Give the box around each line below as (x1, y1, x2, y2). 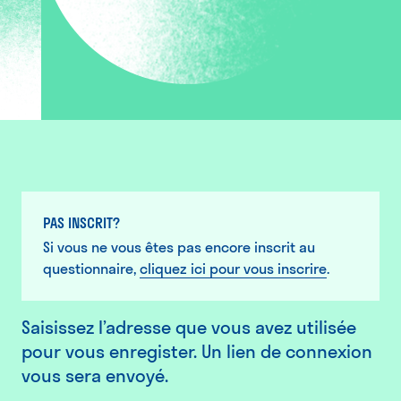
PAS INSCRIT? (43, 214, 120, 232)
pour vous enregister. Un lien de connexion (21, 340, 372, 363)
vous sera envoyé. (21, 364, 168, 387)
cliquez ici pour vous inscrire (140, 260, 327, 277)
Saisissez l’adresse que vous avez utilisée (21, 316, 356, 338)
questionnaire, (43, 260, 140, 277)
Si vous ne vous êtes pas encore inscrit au (43, 238, 315, 256)
